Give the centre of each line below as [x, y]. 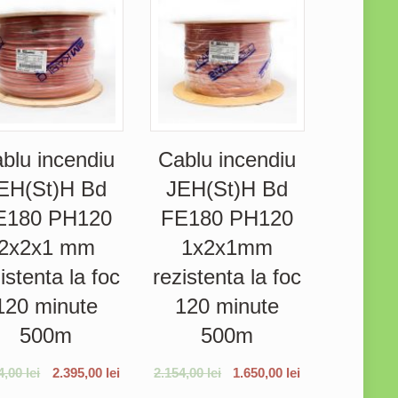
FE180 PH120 [227, 218]
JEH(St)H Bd [227, 188]
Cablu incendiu [227, 159]
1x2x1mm [227, 247]
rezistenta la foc [227, 276]
